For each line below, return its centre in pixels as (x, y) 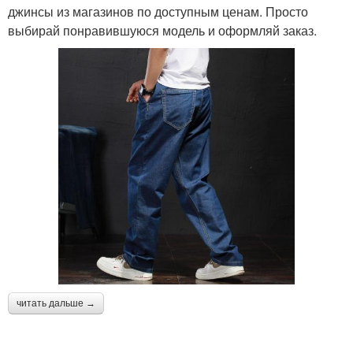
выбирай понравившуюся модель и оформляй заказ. (162, 31)
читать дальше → (56, 304)
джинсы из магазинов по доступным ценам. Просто (158, 12)
